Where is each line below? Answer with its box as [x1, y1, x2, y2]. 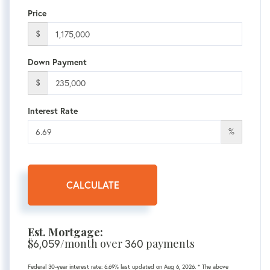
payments [143, 236, 195, 251]
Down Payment [28, 57, 87, 68]
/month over [60, 236, 125, 251]
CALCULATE [66, 178, 119, 192]
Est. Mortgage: [28, 225, 103, 240]
